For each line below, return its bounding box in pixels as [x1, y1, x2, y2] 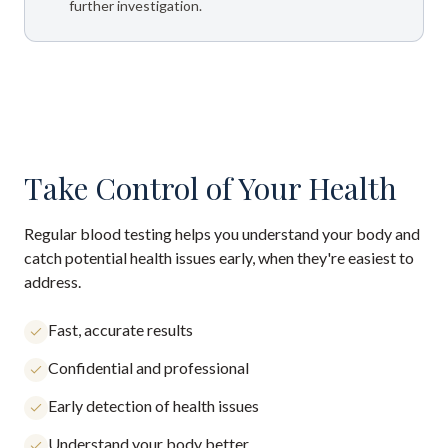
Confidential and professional [48, 358, 249, 377]
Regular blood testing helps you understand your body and [24, 224, 420, 243]
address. [24, 272, 81, 291]
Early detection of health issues [48, 396, 259, 415]
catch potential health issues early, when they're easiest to [24, 248, 414, 267]
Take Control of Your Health [24, 168, 397, 208]
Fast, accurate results [48, 320, 193, 339]
